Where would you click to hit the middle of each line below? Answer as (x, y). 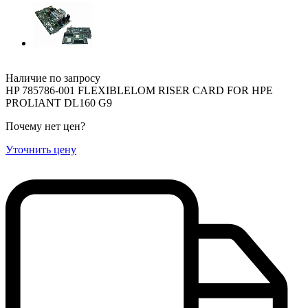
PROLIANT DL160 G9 (59, 102)
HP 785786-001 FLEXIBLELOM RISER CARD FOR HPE (139, 90)
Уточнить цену (41, 149)
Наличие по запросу (53, 78)
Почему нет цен (43, 126)
